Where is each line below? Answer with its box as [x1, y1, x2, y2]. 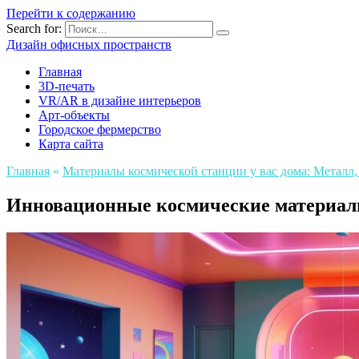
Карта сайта [38, 137, 103, 151]
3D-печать [38, 79, 95, 93]
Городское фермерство [38, 123, 161, 136]
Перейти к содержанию [6, 6, 135, 20]
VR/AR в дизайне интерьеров [38, 94, 201, 107]
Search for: [6, 22, 62, 35]
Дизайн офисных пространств [6, 38, 171, 51]
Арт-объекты [38, 108, 110, 122]
